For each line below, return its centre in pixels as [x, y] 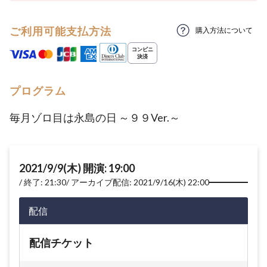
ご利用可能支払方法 [60, 31]
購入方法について [224, 30]
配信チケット [61, 243]
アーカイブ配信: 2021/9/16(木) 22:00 [140, 182]
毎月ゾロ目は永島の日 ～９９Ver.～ [95, 117]
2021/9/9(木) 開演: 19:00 [77, 168]
